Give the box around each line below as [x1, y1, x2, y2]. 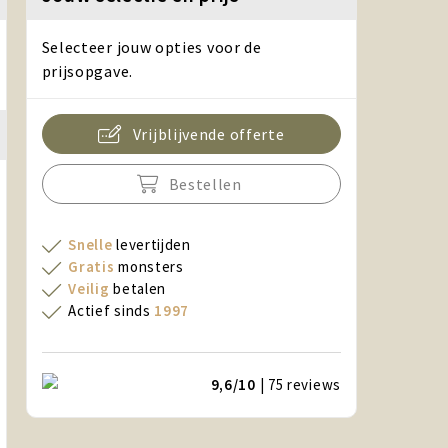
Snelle [68, 235, 113, 254]
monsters [114, 257, 184, 276]
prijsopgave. [41, 61, 133, 81]
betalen [109, 279, 167, 298]
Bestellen [168, 174, 242, 194]
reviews [287, 375, 341, 394]
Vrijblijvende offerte [132, 124, 285, 144]
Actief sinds [68, 301, 155, 320]
